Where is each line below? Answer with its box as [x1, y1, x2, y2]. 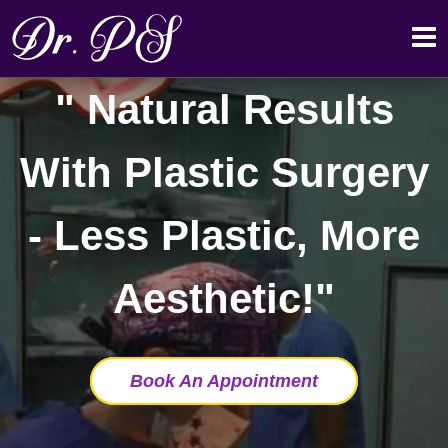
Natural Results [74, 85, 394, 133]
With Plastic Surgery [19, 148, 429, 196]
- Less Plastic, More [28, 211, 420, 259]
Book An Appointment [130, 370, 318, 391]
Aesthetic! [113, 274, 315, 322]
